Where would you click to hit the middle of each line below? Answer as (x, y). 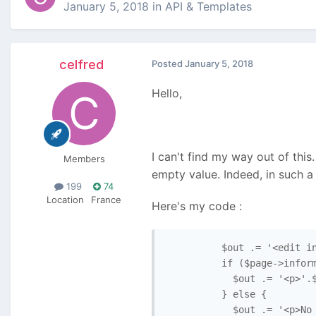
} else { (216, 294)
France (106, 200)
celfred (81, 65)
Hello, (167, 93)
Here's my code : (197, 206)
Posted (168, 64)
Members (84, 159)
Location (65, 200)
